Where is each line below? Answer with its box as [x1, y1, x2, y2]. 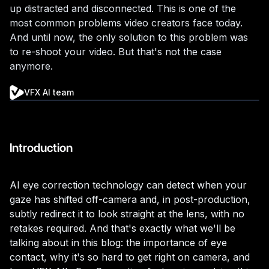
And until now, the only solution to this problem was [10, 31, 248, 43]
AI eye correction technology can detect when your [10, 179, 247, 191]
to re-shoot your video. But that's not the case [10, 46, 222, 58]
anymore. [10, 60, 53, 72]
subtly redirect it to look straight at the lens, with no [10, 208, 244, 220]
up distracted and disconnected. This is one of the [10, 2, 236, 14]
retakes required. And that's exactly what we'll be [10, 222, 235, 234]
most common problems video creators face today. [10, 17, 243, 29]
